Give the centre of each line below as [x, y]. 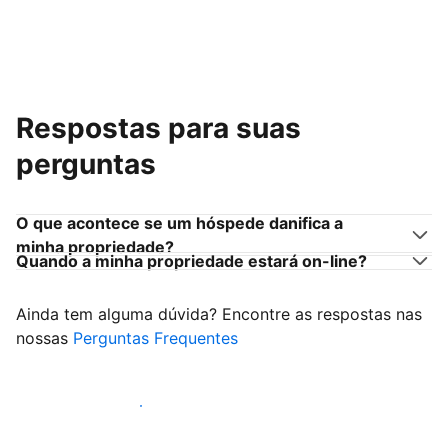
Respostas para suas [158, 128]
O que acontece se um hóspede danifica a [179, 223]
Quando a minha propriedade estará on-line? [191, 261]
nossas [44, 338]
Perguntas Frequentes [155, 338]
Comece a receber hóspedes [141, 406]
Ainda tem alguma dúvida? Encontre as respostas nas [219, 314]
